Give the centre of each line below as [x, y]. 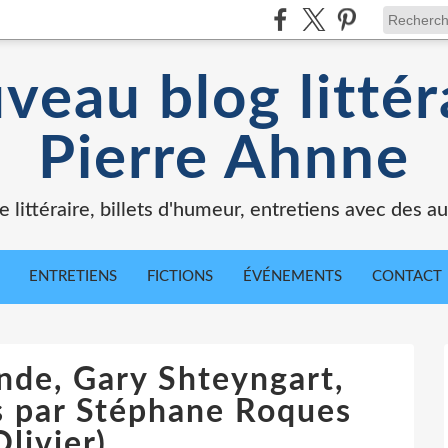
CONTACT [407, 276]
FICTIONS [180, 276]
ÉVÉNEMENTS [292, 276]
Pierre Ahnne [224, 160]
